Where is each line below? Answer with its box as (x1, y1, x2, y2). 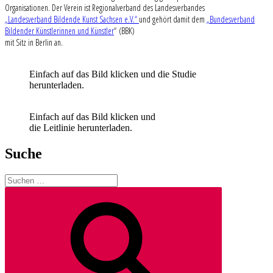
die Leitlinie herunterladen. (29, 122, 132, 133)
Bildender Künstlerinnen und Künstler (5, 24, 114, 37)
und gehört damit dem (139, 13, 207, 25)
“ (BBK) (114, 24, 135, 37)
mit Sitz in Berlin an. (5, 36, 63, 48)
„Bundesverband (207, 13, 255, 25)
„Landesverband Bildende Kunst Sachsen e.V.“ (5, 13, 139, 25)
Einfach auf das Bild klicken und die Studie (29, 68, 196, 79)
